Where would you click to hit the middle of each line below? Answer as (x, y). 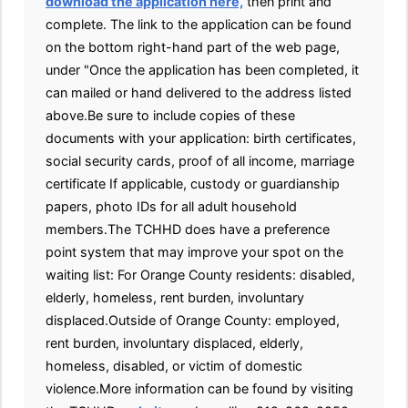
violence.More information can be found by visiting (199, 388)
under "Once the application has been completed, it (202, 70)
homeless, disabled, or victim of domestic (174, 366)
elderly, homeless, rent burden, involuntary (175, 297)
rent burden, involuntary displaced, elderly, (174, 343)
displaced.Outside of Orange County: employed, (193, 320)
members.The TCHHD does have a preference (188, 229)
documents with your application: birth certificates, (201, 138)
